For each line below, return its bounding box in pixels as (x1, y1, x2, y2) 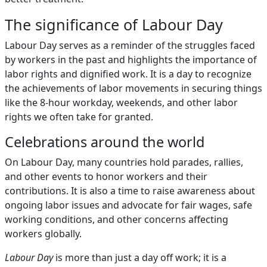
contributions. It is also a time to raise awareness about (5, 184, 255, 197)
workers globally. (5, 227, 82, 240)
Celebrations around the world (5, 132, 204, 151)
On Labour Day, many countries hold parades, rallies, (5, 156, 243, 169)
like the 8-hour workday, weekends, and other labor (5, 96, 238, 109)
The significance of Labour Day (5, 14, 223, 35)
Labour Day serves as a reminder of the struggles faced (5, 39, 255, 52)
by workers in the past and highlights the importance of (5, 53, 257, 66)
